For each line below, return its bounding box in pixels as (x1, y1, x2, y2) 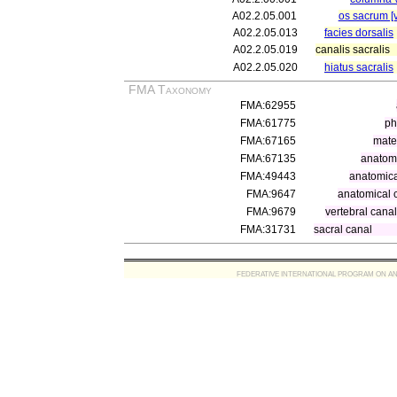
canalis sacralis (315, 43, 390, 56)
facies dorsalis (324, 27, 393, 39)
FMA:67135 (240, 152, 296, 165)
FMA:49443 (240, 170, 296, 183)
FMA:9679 (246, 206, 296, 218)
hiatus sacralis (324, 61, 393, 74)
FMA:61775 (240, 117, 296, 129)
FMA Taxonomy (128, 82, 212, 97)
